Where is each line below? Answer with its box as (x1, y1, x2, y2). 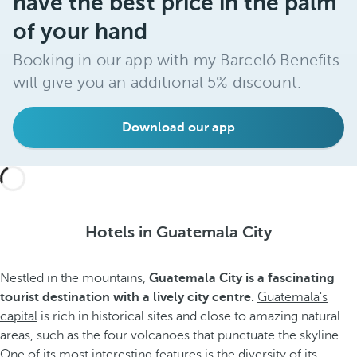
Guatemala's (257, 290, 328, 304)
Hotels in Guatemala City (85, 223, 272, 241)
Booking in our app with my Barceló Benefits (13, 51, 340, 69)
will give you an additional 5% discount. (13, 73, 301, 92)
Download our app (122, 120, 235, 135)
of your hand (13, 19, 148, 44)
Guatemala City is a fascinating (149, 271, 335, 285)
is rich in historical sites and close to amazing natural (37, 309, 340, 324)
